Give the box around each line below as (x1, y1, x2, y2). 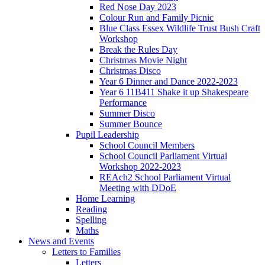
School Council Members (99, 140, 195, 150)
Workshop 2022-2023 (99, 161, 181, 172)
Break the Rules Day (99, 44, 177, 54)
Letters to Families (52, 246, 121, 257)
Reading (76, 203, 107, 214)
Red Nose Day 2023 (99, 1, 176, 12)
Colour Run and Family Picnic (99, 12, 214, 22)
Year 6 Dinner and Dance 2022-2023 (99, 76, 238, 86)
